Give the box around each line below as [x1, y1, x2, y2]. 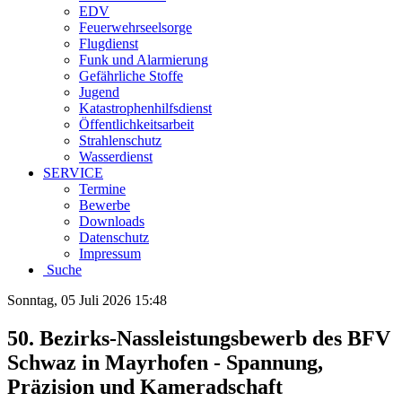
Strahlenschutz [79, 133, 162, 148]
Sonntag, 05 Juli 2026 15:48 [7, 293, 167, 308]
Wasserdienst [79, 149, 153, 164]
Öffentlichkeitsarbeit [79, 117, 194, 132]
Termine [79, 181, 126, 197]
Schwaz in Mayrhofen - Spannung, [7, 350, 323, 374]
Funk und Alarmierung [79, 52, 208, 67]
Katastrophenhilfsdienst [79, 100, 212, 116]
